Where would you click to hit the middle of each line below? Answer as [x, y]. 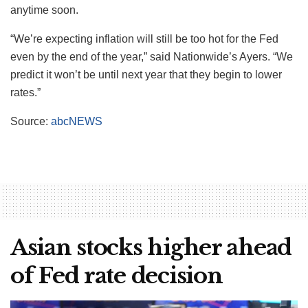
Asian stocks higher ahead [151, 247]
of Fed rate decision [117, 275]
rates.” [25, 92]
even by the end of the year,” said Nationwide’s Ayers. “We [152, 56]
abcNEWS [77, 121]
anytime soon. [44, 10]
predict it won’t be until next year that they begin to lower [146, 74]
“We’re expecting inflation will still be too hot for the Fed [144, 38]
